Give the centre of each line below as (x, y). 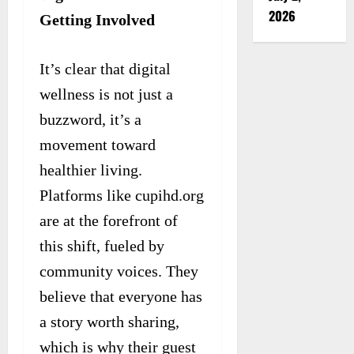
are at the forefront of (109, 220)
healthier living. (91, 169)
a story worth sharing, (109, 321)
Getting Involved (97, 19)
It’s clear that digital (105, 68)
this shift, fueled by (102, 245)
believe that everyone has (121, 296)
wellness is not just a (106, 94)
